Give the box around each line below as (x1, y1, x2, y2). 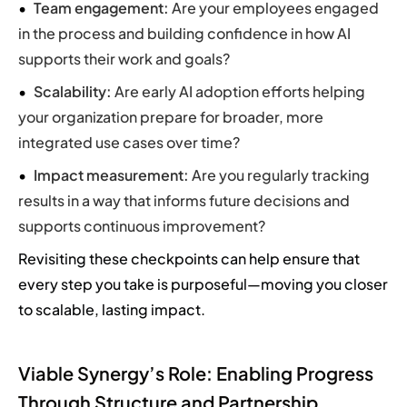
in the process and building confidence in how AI (18, 24, 351, 44)
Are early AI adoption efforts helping (112, 82, 365, 102)
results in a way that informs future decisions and (18, 191, 350, 211)
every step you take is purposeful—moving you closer (18, 274, 388, 294)
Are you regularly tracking (189, 165, 370, 185)
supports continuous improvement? (18, 216, 265, 236)
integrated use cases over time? (18, 133, 240, 153)
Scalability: (34, 82, 112, 102)
